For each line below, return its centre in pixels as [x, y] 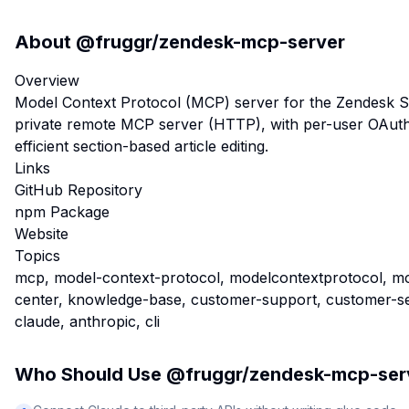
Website [42, 234]
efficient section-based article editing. [142, 146]
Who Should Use [90, 374]
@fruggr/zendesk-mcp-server [210, 42]
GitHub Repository [79, 190]
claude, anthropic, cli [87, 321]
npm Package [62, 212]
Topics [37, 256]
